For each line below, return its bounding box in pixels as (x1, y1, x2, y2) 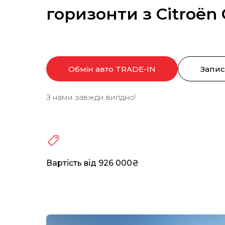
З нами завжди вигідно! (46, 92, 136, 102)
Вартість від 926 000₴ (46, 158, 139, 168)
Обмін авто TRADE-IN (68, 64, 156, 74)
